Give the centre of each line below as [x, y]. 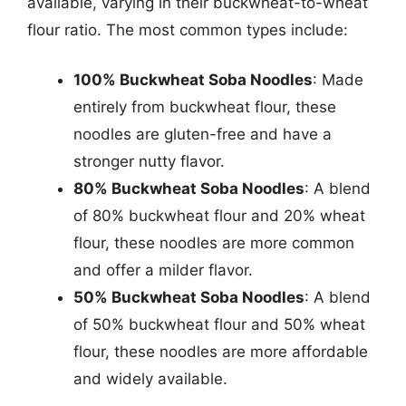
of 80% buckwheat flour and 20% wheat [219, 216]
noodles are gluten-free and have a [203, 134]
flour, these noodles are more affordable [221, 352]
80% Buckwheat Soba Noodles [189, 188]
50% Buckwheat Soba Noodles [189, 297]
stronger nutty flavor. [149, 161]
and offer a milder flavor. [163, 270]
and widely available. [150, 379]
